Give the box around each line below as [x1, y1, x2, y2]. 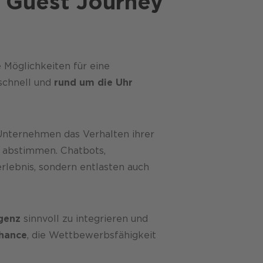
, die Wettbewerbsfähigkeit [26, 229, 156, 241]
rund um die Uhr [53, 76, 133, 88]
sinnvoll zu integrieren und [20, 213, 148, 224]
